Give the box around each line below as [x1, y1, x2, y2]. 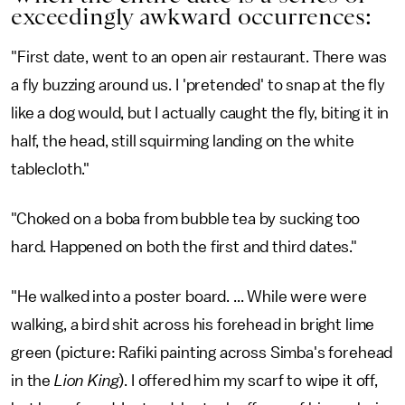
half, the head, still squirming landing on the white [11, 133, 354, 150]
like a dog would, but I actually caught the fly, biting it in [11, 105, 390, 122]
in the [11, 372, 54, 390]
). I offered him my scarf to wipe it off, [118, 372, 378, 390]
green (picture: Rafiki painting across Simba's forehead [11, 344, 393, 362]
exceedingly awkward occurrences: [11, 3, 372, 31]
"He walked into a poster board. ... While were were [11, 288, 367, 306]
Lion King [53, 372, 119, 390]
